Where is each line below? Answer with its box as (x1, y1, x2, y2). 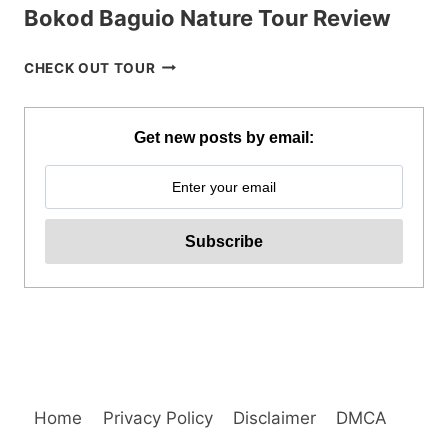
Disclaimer (232, 407, 316, 428)
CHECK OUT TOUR (24, 59, 156, 76)
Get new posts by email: (134, 129, 314, 147)
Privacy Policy (102, 407, 213, 428)
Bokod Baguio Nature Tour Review (24, 4, 391, 31)
